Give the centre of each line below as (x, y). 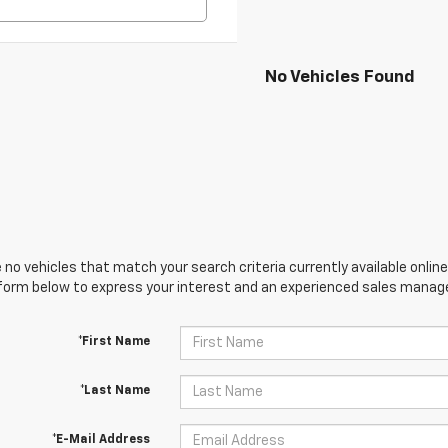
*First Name (113, 342)
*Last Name (114, 391)
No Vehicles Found (340, 78)
